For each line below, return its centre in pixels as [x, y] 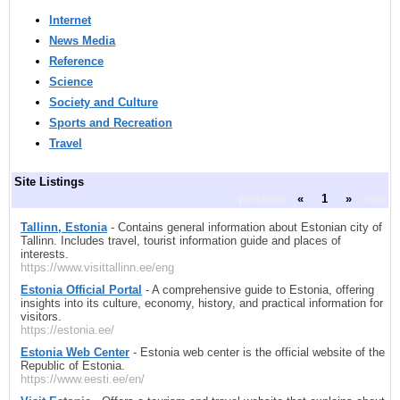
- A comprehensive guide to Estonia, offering [258, 289]
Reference [76, 62]
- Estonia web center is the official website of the [257, 352]
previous [262, 199]
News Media [82, 41]
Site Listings [49, 182]
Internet [70, 21]
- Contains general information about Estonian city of [245, 227]
